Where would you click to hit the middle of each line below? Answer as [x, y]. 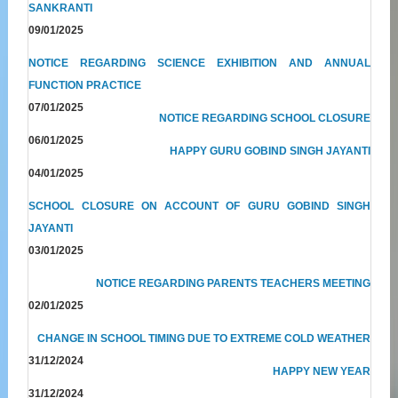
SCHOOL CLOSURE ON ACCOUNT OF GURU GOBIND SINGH [200, 206]
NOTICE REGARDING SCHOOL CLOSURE [265, 118]
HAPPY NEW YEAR [322, 371]
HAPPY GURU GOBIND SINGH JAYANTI [271, 151]
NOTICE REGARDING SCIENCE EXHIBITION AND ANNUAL [200, 63]
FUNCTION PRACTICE [85, 85]
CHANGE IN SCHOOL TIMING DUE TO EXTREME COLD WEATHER [204, 338]
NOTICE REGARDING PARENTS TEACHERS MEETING [234, 283]
